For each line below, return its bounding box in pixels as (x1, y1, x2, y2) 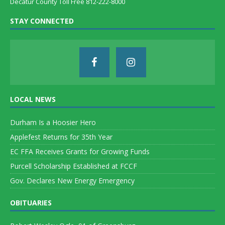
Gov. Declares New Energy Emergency (10, 175, 135, 185)
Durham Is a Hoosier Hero (10, 117, 96, 127)
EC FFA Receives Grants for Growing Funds (10, 146, 150, 156)
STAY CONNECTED (10, 16, 74, 26)
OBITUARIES (10, 197, 52, 207)
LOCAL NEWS (10, 94, 56, 104)
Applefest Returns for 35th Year (10, 132, 113, 142)
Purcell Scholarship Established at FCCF (10, 161, 137, 171)
